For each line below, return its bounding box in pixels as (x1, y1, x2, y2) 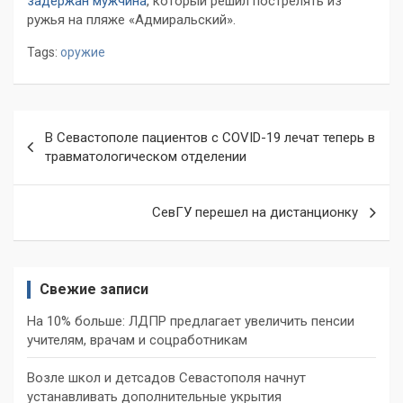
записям (13, 168, 105, 195)
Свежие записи (40, 281, 148, 299)
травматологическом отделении (45, 148, 246, 166)
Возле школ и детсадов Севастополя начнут (27, 370, 306, 387)
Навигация (13, 111, 130, 138)
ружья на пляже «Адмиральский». (27, 12, 236, 29)
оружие (60, 45, 105, 60)
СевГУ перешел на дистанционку (152, 204, 358, 221)
